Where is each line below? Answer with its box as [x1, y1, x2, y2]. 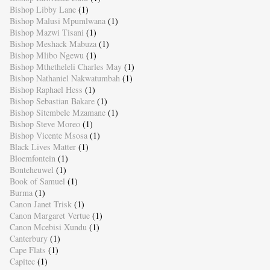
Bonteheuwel [9, 164, 54, 176]
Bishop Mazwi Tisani [9, 27, 84, 39]
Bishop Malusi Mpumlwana [9, 15, 105, 27]
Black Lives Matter [9, 141, 76, 153]
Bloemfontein [9, 152, 55, 165]
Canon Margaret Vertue [9, 210, 90, 222]
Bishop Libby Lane [9, 4, 76, 16]
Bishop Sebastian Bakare [9, 95, 95, 107]
